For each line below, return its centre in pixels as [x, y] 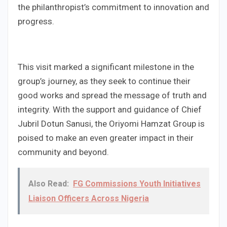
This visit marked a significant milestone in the [106, 67]
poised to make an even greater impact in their [106, 138]
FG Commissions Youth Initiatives [137, 184]
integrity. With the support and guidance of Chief [110, 110]
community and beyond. [63, 152]
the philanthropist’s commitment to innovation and [113, 7]
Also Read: [49, 184]
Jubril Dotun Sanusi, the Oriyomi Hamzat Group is [111, 124]
